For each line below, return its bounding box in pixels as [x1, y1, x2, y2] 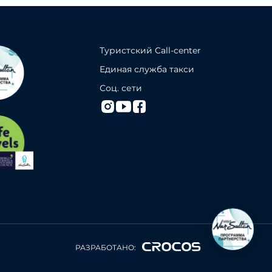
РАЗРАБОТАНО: [75, 243, 136, 252]
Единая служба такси [99, 64, 194, 75]
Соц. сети [99, 83, 142, 93]
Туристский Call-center [99, 45, 201, 56]
